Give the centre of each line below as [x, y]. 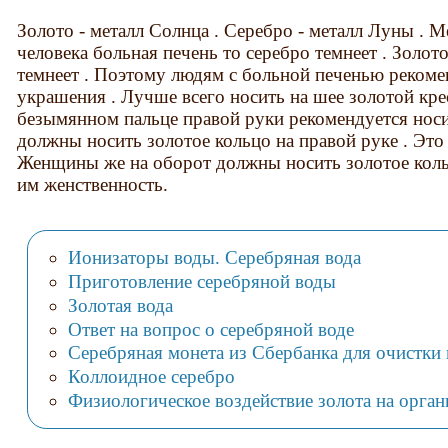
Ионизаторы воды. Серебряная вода [214, 257]
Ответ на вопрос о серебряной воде [210, 329]
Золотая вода [120, 305]
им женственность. [93, 184]
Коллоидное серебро [151, 377]
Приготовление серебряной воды [201, 281]
